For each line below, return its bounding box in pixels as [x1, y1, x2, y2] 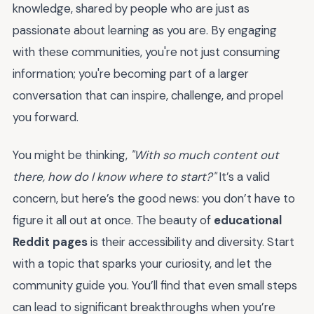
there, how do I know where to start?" [13, 169, 216, 185]
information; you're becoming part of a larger [13, 65, 249, 81]
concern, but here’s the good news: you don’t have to [13, 191, 295, 207]
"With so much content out [130, 147, 279, 163]
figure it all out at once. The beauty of [13, 212, 214, 228]
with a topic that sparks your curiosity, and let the [13, 256, 272, 272]
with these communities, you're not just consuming [13, 43, 280, 60]
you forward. [13, 109, 78, 125]
